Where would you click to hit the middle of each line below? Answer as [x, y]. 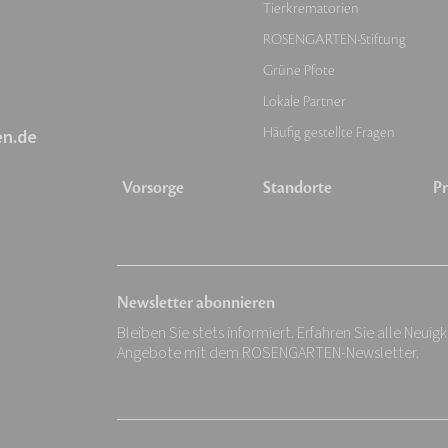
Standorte [297, 188]
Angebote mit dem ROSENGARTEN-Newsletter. [268, 353]
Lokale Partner [304, 101]
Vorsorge [153, 188]
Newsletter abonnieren [196, 303]
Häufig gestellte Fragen [328, 132]
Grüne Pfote [298, 70]
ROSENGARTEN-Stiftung [334, 39]
